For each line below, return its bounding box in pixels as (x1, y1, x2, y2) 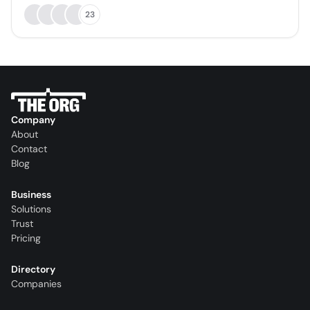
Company (11, 113, 55, 127)
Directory (11, 263, 55, 276)
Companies (11, 277, 62, 291)
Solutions (11, 203, 51, 216)
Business (11, 188, 51, 201)
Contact (11, 143, 47, 156)
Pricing (11, 232, 41, 245)
